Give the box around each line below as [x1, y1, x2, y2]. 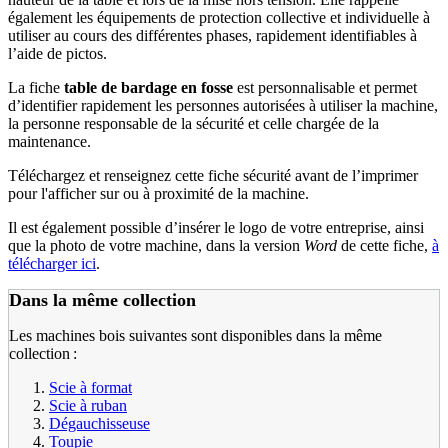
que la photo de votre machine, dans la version [8, 237, 304, 255]
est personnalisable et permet [237, 79, 417, 97]
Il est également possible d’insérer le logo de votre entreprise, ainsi [8, 219, 424, 237]
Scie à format [49, 379, 132, 397]
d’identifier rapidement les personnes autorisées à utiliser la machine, [8, 97, 438, 115]
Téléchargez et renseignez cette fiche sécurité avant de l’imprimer [8, 167, 418, 185]
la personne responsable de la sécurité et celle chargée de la [8, 115, 379, 133]
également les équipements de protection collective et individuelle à [8, 9, 430, 27]
